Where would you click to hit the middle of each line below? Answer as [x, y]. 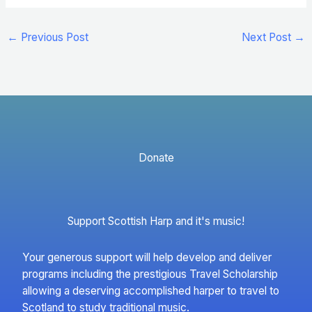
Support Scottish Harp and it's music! [156, 221]
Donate [156, 157]
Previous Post [54, 37]
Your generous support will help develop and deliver [147, 257]
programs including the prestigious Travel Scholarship [150, 274]
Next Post [267, 37]
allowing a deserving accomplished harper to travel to [151, 290]
